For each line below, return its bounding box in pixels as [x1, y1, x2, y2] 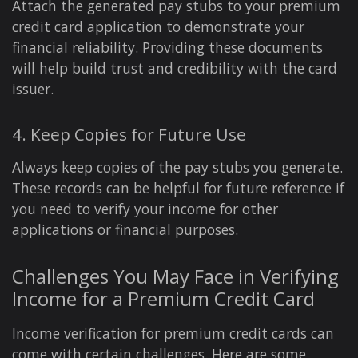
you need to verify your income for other [12, 198, 278, 218]
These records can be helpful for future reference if [12, 177, 344, 197]
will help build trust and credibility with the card [12, 58, 337, 78]
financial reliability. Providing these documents [12, 37, 323, 57]
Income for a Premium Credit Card [12, 284, 315, 312]
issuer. [12, 78, 54, 98]
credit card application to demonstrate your [12, 16, 304, 36]
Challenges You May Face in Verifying [12, 262, 339, 289]
